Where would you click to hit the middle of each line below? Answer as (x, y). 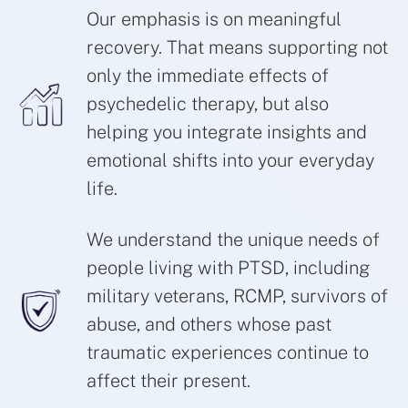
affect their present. (168, 381)
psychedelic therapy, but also (208, 104)
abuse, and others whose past (209, 325)
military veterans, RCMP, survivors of (237, 296)
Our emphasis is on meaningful (214, 20)
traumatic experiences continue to (228, 353)
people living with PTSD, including (228, 268)
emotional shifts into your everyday (230, 161)
